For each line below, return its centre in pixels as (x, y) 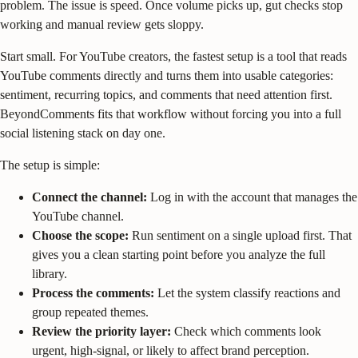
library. (50, 273)
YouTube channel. (78, 216)
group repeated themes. (90, 312)
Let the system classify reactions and (247, 292)
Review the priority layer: (101, 331)
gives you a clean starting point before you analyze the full (179, 254)
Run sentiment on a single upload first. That (240, 235)
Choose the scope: (80, 235)
